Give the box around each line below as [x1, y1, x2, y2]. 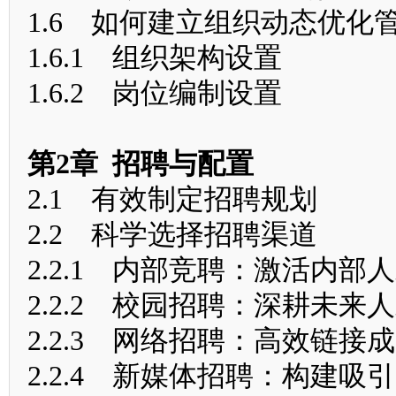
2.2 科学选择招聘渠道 [27, 218, 317, 250]
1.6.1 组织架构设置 [27, 42, 282, 73]
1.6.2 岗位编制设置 [27, 77, 282, 109]
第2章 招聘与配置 [27, 148, 254, 179]
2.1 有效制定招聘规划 [27, 183, 317, 215]
